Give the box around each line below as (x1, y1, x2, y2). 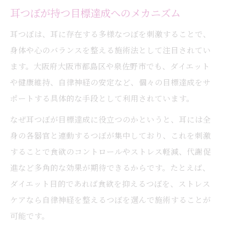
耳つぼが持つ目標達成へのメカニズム (10, 6, 181, 20)
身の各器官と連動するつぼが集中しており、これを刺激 (10, 130, 211, 141)
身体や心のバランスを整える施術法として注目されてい (10, 44, 211, 55)
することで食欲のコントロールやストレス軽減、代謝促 (10, 146, 211, 157)
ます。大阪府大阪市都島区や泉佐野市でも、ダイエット (10, 60, 210, 71)
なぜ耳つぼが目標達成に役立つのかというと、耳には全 (10, 114, 211, 125)
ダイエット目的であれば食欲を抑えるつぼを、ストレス (10, 178, 210, 189)
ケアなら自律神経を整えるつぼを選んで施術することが (10, 194, 211, 205)
